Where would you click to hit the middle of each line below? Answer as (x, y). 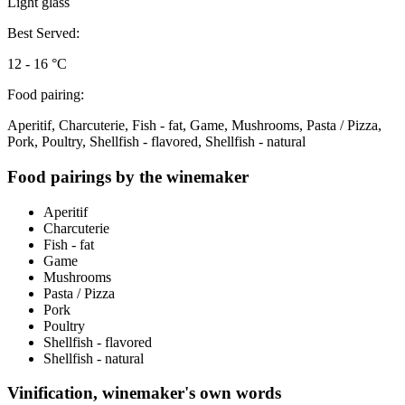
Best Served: (43, 33)
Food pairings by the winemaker (128, 176)
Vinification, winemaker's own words (144, 393)
